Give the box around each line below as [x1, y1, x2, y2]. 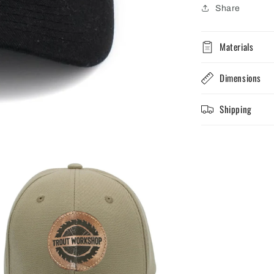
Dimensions [220, 70, 261, 84]
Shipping [220, 102, 252, 116]
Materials [220, 39, 254, 53]
